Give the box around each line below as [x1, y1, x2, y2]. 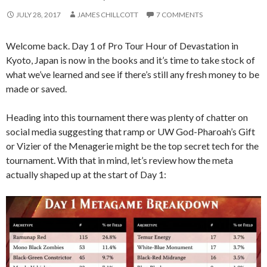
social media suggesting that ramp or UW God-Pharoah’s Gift [6, 126, 255, 137]
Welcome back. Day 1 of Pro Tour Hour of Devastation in [6, 40, 238, 51]
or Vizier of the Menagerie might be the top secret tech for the [6, 140, 259, 151]
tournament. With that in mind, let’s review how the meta [6, 154, 233, 166]
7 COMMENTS [156, 10, 203, 19]
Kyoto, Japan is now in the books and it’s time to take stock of [6, 54, 255, 66]
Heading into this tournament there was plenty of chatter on [6, 111, 248, 123]
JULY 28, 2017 [16, 10, 61, 19]
